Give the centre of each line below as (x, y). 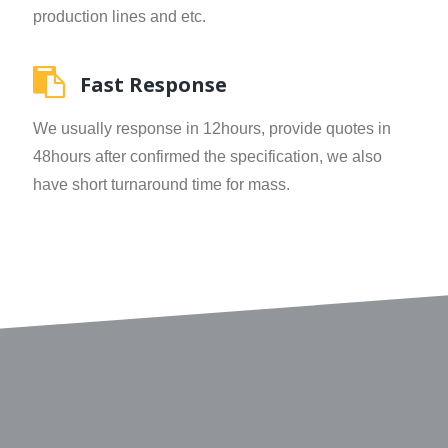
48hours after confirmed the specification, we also (208, 156)
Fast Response (154, 84)
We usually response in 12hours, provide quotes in (212, 128)
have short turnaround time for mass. (162, 184)
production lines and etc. (120, 16)
